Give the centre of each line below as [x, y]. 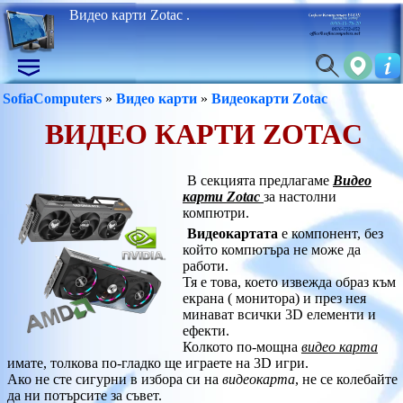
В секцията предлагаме [260, 180]
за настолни [300, 197]
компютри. [216, 213]
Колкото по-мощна [242, 347]
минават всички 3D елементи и [279, 314]
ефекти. [206, 331]
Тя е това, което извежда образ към [289, 282]
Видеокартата [233, 233]
